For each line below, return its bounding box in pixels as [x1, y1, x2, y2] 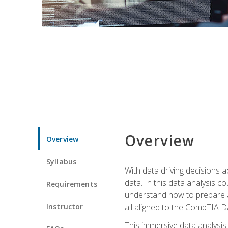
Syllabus [46, 156, 77, 166]
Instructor [46, 201, 83, 211]
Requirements [46, 179, 97, 189]
